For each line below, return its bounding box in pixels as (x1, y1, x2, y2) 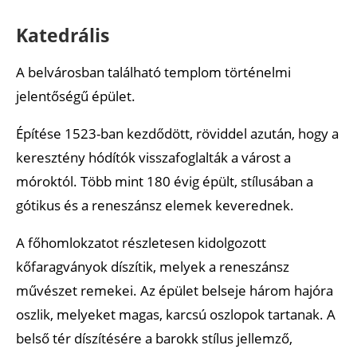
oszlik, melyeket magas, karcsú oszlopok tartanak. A (16, 304, 335, 324)
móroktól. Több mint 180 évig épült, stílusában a (16, 171, 313, 190)
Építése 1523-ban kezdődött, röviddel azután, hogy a (16, 124, 339, 143)
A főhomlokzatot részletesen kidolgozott (16, 233, 266, 252)
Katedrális (16, 22, 109, 48)
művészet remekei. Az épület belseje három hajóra (16, 280, 333, 300)
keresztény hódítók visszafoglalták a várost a (16, 147, 291, 167)
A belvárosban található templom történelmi (16, 62, 291, 81)
